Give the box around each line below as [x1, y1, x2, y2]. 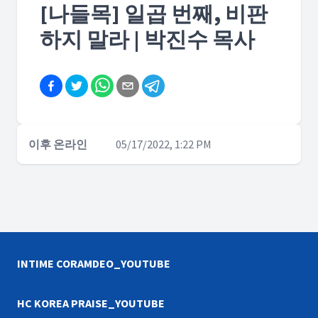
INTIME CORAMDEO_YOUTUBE [17, 256, 170, 270]
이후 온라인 [28, 137, 87, 151]
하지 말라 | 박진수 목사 [40, 26, 255, 53]
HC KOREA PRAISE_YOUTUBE [17, 296, 165, 310]
